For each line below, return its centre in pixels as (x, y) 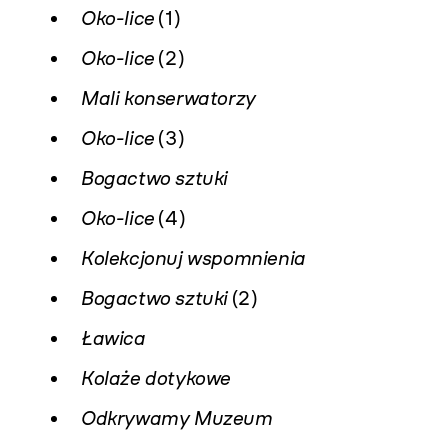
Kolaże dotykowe (155, 378)
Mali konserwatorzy (167, 98)
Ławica (112, 338)
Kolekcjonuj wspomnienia (192, 258)
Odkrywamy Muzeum (176, 418)
